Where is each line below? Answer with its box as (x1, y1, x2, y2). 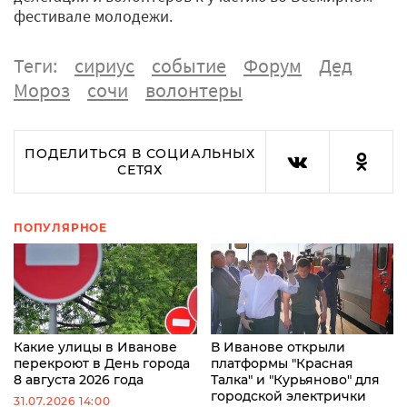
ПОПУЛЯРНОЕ (14, 220, 107, 234)
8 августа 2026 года (14, 372, 144, 389)
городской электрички (210, 388, 366, 405)
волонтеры (145, 76, 243, 103)
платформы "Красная (210, 355, 353, 372)
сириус (74, 52, 134, 78)
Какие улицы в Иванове (14, 339, 177, 356)
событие (152, 52, 226, 78)
